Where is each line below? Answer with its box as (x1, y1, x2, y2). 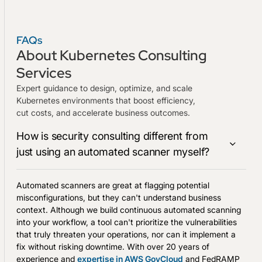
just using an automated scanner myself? (16, 145, 210, 158)
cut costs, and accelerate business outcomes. (16, 107, 190, 118)
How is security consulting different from (16, 129, 208, 142)
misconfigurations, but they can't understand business (16, 192, 221, 202)
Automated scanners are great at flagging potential (16, 180, 209, 190)
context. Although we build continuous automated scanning (16, 204, 241, 215)
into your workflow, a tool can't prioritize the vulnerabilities (16, 216, 237, 227)
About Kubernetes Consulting (16, 46, 206, 64)
